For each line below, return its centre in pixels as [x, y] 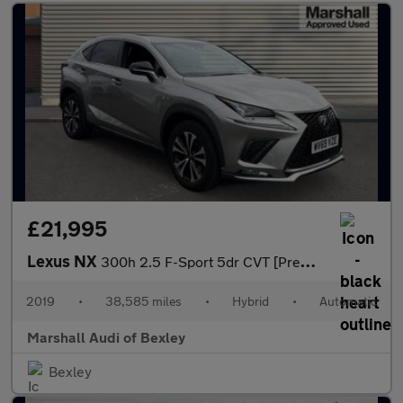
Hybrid [251, 301]
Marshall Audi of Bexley [106, 337]
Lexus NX [64, 261]
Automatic [348, 301]
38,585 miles [143, 301]
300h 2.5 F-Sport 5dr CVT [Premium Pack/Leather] [201, 262]
